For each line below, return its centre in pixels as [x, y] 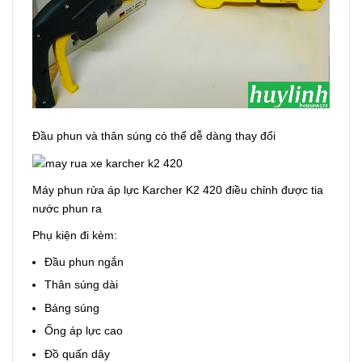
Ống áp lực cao [84, 331]
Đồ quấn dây [77, 354]
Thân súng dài [81, 285]
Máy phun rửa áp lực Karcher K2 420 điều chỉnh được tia [178, 189]
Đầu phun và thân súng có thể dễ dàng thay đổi [154, 135]
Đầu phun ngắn [84, 261]
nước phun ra [69, 208]
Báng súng [72, 307]
